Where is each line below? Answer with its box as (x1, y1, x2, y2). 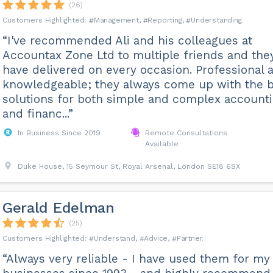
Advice (144, 234, 168, 243)
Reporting (147, 16, 182, 24)
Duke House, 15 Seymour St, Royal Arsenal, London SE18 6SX (17, 162, 240, 171)
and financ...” (2, 107, 73, 121)
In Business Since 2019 (17, 129, 101, 137)
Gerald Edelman (2, 199, 115, 216)
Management (93, 16, 139, 24)
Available (144, 140, 179, 148)
